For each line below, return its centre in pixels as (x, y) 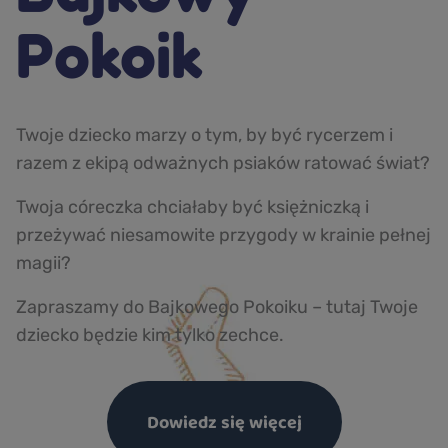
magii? (43, 262)
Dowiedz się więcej (224, 421)
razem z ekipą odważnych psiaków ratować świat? (223, 162)
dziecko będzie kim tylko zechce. (150, 334)
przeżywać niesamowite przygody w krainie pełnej (223, 234)
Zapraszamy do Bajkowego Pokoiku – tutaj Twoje (217, 306)
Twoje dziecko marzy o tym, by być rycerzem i (204, 134)
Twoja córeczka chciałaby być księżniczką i (192, 206)
